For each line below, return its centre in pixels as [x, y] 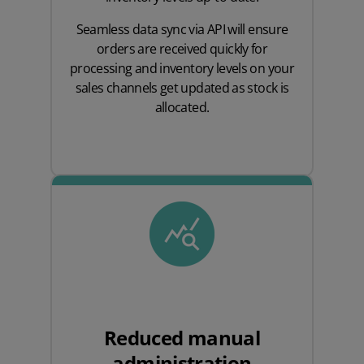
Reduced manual [182, 338]
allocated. [182, 108]
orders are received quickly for [182, 49]
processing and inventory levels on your [182, 69]
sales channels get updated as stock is [182, 88]
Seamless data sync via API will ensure [182, 30]
